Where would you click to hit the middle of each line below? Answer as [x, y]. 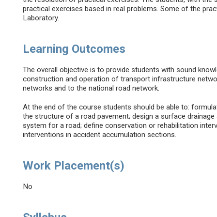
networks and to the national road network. [91, 88]
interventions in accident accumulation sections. [100, 135]
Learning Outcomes [74, 49]
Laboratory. [41, 18]
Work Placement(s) [74, 166]
